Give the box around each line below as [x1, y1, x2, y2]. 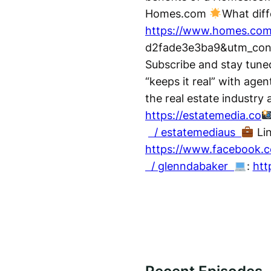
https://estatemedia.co [145, 109, 261, 122]
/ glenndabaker [145, 160, 234, 173]
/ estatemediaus [148, 126, 241, 139]
